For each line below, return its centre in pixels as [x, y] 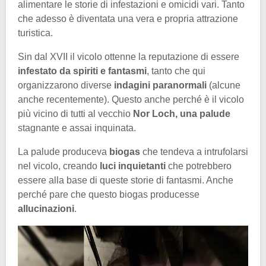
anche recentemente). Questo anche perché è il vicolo [131, 100]
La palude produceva [64, 152]
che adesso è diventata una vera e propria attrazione [128, 19]
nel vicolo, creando [59, 166]
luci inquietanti [134, 166]
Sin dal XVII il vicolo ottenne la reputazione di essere [129, 57]
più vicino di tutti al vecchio [74, 114]
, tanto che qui [176, 71]
